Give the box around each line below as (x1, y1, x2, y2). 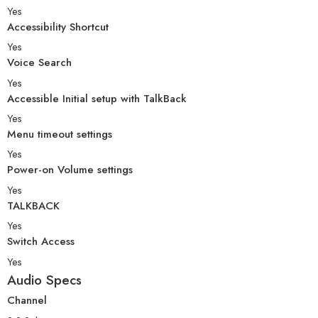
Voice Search (7, 55, 72, 71)
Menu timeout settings (7, 126, 112, 142)
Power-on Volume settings (7, 162, 133, 178)
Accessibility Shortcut (7, 18, 109, 35)
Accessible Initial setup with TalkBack (7, 90, 187, 106)
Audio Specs (7, 270, 82, 290)
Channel (7, 292, 47, 309)
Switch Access (7, 234, 75, 250)
